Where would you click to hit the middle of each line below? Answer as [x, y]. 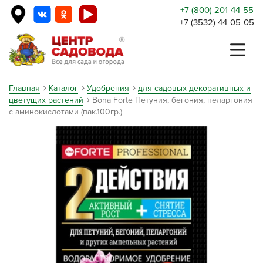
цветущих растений [46, 100]
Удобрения [108, 88]
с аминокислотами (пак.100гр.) [65, 112]
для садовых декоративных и [194, 88]
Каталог [63, 88]
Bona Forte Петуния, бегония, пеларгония [172, 100]
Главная [24, 88]
